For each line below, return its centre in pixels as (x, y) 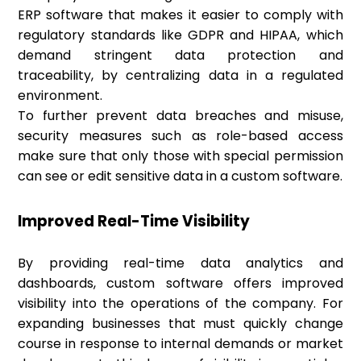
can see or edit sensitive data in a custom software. (180, 176)
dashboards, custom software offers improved (180, 284)
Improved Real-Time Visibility (134, 222)
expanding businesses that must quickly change (180, 324)
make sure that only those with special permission (180, 156)
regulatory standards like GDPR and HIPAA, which (180, 35)
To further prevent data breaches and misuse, (180, 116)
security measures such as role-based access (180, 136)
